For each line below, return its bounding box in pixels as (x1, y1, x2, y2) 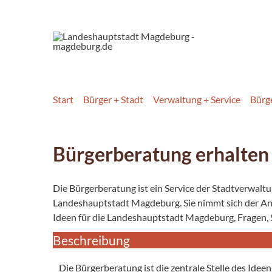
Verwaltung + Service (153, 93, 240, 105)
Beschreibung (53, 232, 130, 248)
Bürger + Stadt (83, 93, 143, 105)
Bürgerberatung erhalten (53, 141, 269, 166)
